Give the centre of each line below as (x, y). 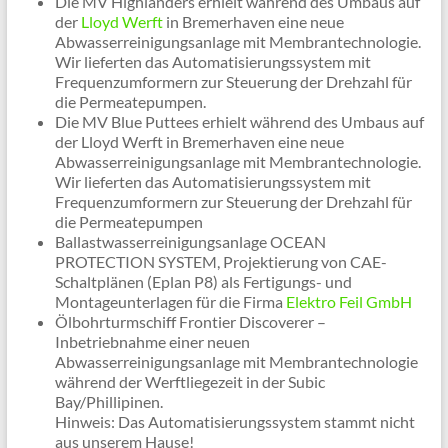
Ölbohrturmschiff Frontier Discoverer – (190, 322)
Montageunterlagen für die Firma (170, 302)
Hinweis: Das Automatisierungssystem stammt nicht (234, 422)
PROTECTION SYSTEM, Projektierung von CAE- (220, 262)
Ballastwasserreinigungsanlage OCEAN (190, 242)
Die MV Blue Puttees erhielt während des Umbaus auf (239, 122)
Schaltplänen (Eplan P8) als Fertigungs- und (203, 282)
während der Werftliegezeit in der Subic (189, 382)
